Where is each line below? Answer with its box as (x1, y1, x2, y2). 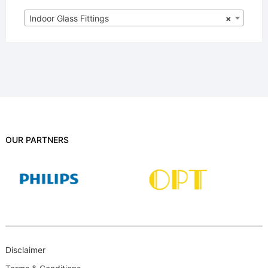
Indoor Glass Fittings (29, 13, 109, 23)
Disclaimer (5, 245, 45, 255)
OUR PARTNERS (5, 134, 69, 145)
